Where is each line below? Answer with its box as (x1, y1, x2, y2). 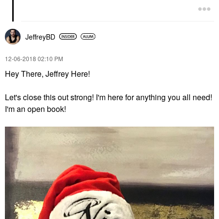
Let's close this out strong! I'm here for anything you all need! (5, 91, 212, 103)
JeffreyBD (25, 31, 55, 42)
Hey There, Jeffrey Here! (5, 67, 90, 79)
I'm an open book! (5, 103, 66, 114)
